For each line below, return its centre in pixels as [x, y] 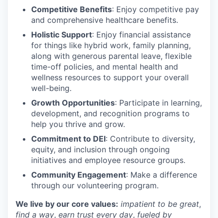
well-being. [51, 88]
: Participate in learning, [158, 102]
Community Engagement [79, 174]
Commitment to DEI [68, 138]
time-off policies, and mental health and [105, 66]
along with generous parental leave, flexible [111, 56]
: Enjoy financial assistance [141, 34]
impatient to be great [160, 204]
